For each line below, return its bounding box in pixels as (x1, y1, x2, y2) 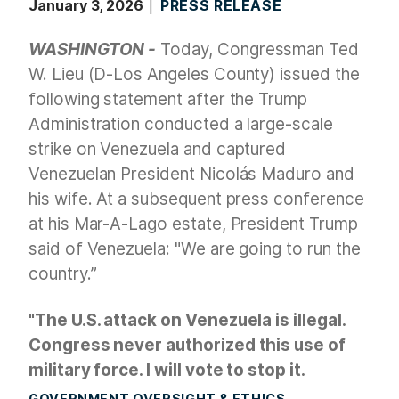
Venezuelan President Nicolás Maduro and (28, 164, 354, 185)
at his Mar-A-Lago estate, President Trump (28, 214, 358, 235)
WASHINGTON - (28, 39, 157, 61)
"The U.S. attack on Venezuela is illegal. (28, 310, 346, 331)
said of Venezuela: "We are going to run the (28, 239, 361, 260)
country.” (28, 264, 97, 285)
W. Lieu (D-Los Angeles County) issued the (28, 64, 360, 85)
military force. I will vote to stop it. (28, 360, 309, 381)
